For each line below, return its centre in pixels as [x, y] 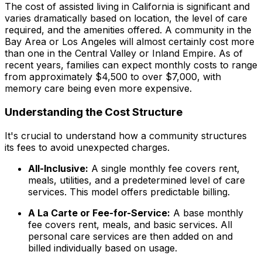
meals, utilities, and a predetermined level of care [137, 180]
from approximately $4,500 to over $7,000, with [113, 77]
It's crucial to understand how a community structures [126, 135]
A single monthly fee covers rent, [164, 168]
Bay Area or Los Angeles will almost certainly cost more [130, 42]
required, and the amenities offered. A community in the [128, 30]
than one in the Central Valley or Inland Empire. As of [124, 54]
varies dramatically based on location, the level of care [126, 18]
